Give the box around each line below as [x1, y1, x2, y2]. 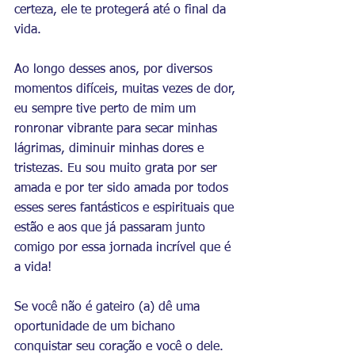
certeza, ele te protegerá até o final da [14, 4, 230, 17]
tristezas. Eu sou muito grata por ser [14, 162, 221, 175]
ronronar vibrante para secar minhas [14, 123, 221, 136]
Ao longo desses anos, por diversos [14, 63, 216, 76]
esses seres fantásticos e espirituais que [14, 202, 238, 215]
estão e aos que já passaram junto [14, 222, 209, 235]
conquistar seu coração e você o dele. [14, 341, 227, 353]
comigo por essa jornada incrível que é [14, 242, 235, 254]
